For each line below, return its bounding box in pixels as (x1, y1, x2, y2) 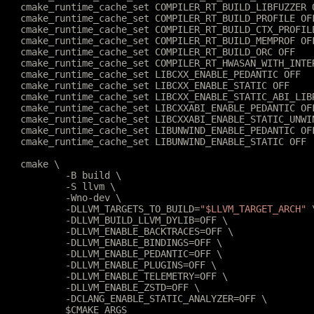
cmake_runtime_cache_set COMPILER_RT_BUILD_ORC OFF (20, 46, 295, 57)
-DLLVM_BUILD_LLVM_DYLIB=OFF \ (65, 214, 228, 226)
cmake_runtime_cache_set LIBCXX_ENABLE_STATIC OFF (20, 80, 289, 91)
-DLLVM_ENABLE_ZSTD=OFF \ (65, 282, 200, 293)
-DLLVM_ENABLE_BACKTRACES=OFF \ (65, 226, 233, 237)
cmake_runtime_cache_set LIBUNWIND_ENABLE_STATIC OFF (20, 136, 306, 147)
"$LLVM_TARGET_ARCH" (200, 203, 306, 214)
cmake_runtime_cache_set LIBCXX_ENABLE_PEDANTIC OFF (20, 69, 301, 80)
